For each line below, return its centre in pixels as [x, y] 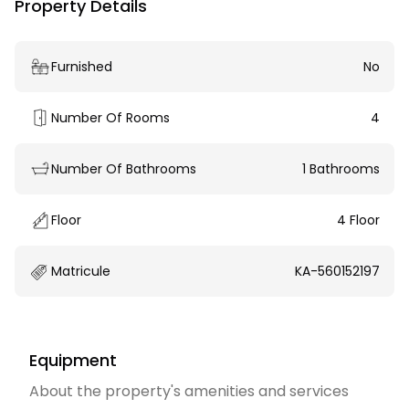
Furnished [82, 67]
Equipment [73, 360]
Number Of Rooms [110, 118]
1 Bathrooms [341, 169]
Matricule [81, 271]
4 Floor [358, 220]
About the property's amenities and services [189, 391]
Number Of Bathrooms [124, 169]
